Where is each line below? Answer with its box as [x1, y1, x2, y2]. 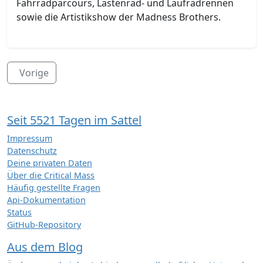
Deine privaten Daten [7, 157, 92, 168]
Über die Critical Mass [7, 169, 95, 181]
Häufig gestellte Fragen [7, 181, 100, 193]
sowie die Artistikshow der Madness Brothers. [16, 10, 221, 23]
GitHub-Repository [7, 218, 81, 230]
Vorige [19, 66, 49, 79]
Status [7, 206, 32, 218]
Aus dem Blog [7, 238, 83, 255]
